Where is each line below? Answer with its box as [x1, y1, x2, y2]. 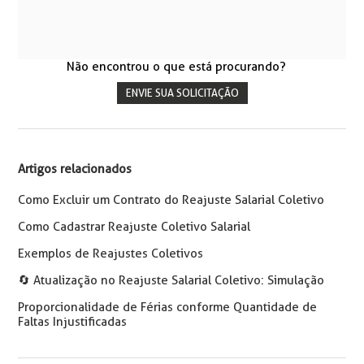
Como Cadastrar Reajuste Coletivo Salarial [18, 219, 251, 235]
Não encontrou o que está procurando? [66, 59, 286, 75]
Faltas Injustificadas [18, 314, 128, 330]
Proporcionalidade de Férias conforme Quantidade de [18, 300, 318, 315]
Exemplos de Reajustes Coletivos [18, 246, 204, 262]
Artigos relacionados [18, 162, 132, 177]
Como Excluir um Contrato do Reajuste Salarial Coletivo [18, 193, 325, 208]
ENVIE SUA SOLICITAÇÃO [125, 87, 239, 100]
